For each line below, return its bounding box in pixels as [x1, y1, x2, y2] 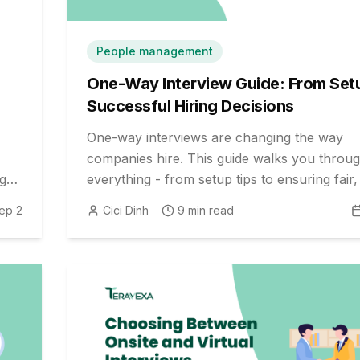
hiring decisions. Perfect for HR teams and [87, 191, 345, 208]
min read [185, 202, 234, 217]
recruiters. [87, 212, 149, 229]
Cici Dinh [103, 202, 149, 217]
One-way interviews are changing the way [87, 129, 343, 145]
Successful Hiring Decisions [87, 96, 294, 116]
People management [96, 43, 213, 58]
